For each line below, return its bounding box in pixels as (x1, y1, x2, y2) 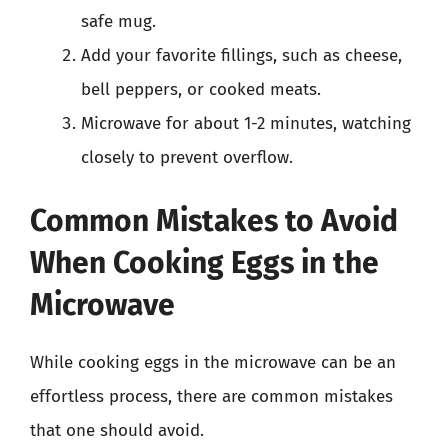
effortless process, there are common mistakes (30, 386, 393, 407)
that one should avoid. (30, 420, 204, 441)
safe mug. (81, 10, 156, 32)
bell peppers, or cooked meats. (81, 78, 321, 100)
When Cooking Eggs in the (30, 245, 379, 281)
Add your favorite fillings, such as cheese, (81, 44, 402, 66)
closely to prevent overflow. (81, 146, 293, 168)
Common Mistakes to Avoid (30, 203, 398, 239)
